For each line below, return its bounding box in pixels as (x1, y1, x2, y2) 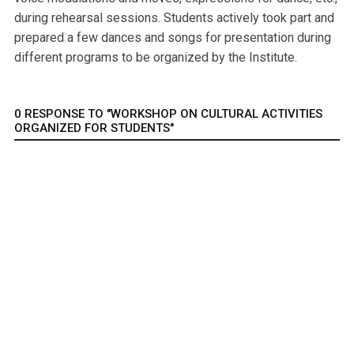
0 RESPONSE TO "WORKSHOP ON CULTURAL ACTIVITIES (14, 106, 322, 121)
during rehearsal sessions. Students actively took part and (14, 9, 334, 25)
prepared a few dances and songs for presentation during (14, 29, 331, 45)
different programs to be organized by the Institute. (14, 49, 297, 65)
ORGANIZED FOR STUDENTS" (14, 120, 174, 135)
